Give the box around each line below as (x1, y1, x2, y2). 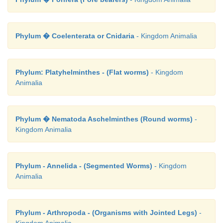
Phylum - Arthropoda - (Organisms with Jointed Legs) (15, 209, 197, 217)
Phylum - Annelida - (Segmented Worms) (15, 162, 152, 170)
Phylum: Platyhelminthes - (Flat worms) (15, 68, 149, 77)
